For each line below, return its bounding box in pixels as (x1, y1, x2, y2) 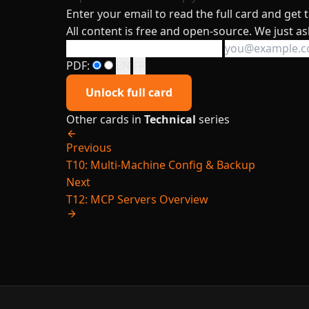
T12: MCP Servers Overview (66, 192, 208, 207)
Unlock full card (86, 85, 172, 100)
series (196, 112, 230, 127)
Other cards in (66, 112, 144, 127)
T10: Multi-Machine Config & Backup (66, 157, 255, 172)
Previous (66, 140, 112, 155)
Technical (144, 112, 196, 127)
